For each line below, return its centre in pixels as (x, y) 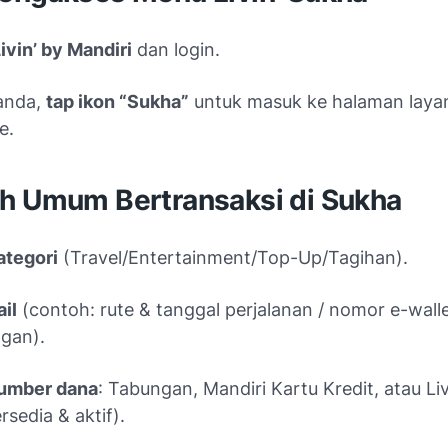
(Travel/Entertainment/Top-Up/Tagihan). (233, 257)
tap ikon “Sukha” (117, 101)
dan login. (176, 49)
